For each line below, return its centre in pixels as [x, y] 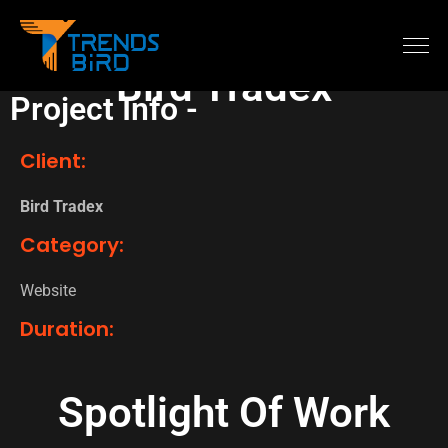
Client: [53, 161]
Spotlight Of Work [224, 413]
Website [48, 291]
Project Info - [104, 109]
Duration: [67, 329]
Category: [72, 245]
